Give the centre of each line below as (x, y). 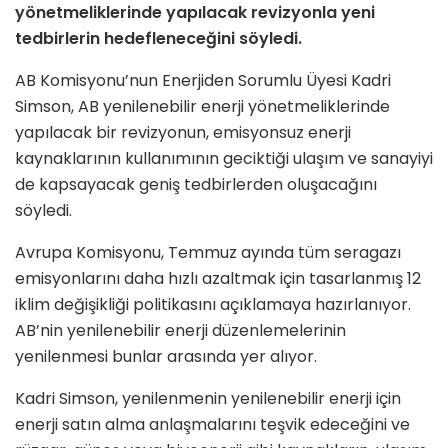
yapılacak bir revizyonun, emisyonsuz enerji (183, 132)
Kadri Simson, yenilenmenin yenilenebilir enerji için (208, 398)
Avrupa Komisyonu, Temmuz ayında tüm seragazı (208, 252)
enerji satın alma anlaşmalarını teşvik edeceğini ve (212, 424)
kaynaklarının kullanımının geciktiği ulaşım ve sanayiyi (224, 158)
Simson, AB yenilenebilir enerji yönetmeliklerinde (202, 106)
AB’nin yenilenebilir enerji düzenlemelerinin (180, 330)
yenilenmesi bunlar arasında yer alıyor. (166, 356)
